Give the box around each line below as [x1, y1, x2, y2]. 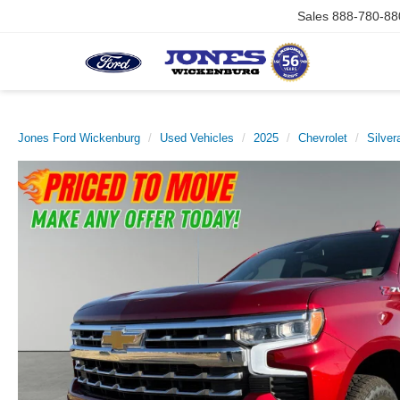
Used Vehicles [160, 131, 234, 145]
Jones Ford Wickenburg [18, 131, 140, 145]
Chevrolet [298, 131, 347, 145]
